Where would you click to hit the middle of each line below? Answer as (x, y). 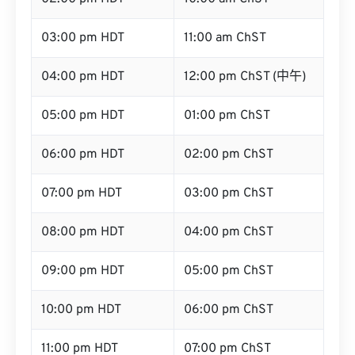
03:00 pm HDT (83, 38)
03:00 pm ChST (229, 193)
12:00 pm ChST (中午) (245, 77)
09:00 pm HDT (83, 271)
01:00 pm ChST (227, 116)
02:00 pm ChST (229, 155)
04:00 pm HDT (83, 77)
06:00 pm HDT (83, 155)
